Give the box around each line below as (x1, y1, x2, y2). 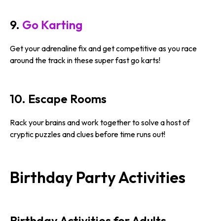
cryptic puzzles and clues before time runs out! (10, 129, 165, 140)
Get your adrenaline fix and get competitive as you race (10, 43, 197, 53)
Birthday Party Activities (10, 167, 185, 187)
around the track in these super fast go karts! (10, 55, 160, 65)
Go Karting (22, 17, 82, 32)
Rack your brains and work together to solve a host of (10, 117, 190, 128)
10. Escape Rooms (10, 91, 107, 107)
